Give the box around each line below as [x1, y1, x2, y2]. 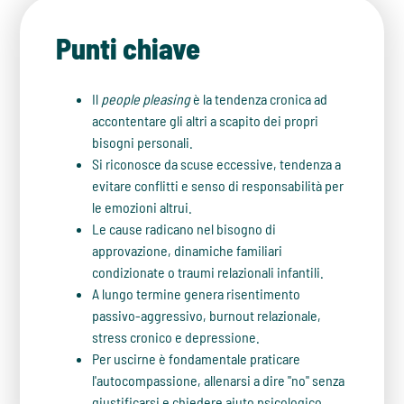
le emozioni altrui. [92, 198, 193, 216]
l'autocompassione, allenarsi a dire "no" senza [92, 372, 345, 389]
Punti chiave [56, 31, 201, 65]
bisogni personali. [92, 133, 194, 151]
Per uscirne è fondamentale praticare [92, 350, 301, 367]
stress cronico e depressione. [92, 328, 261, 345]
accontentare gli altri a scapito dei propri [92, 112, 319, 129]
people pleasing [101, 90, 191, 107]
